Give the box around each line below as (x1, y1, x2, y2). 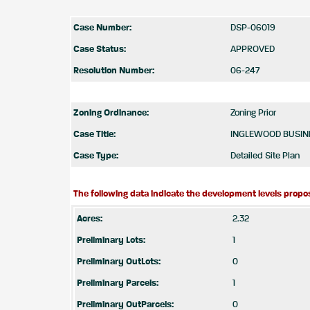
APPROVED (230, 45, 275, 54)
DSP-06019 (230, 24, 275, 33)
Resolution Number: (73, 66, 154, 75)
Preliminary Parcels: (77, 279, 158, 288)
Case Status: (73, 45, 126, 54)
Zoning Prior (230, 109, 276, 118)
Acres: (77, 215, 102, 224)
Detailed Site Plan (230, 152, 302, 161)
